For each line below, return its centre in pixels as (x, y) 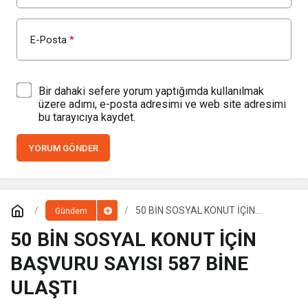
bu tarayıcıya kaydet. (87, 118)
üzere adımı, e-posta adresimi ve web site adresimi (162, 104)
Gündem (71, 211)
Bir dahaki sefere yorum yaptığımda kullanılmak (151, 91)
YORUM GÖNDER (63, 148)
